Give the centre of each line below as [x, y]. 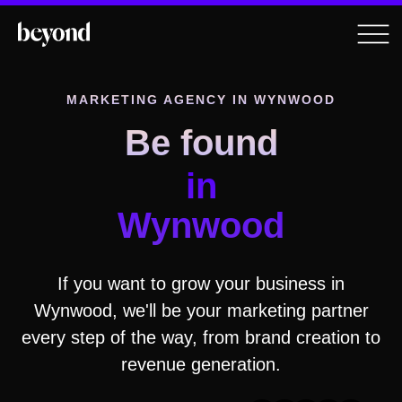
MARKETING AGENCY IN [160, 100]
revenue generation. [201, 365]
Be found [201, 143]
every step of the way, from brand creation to [201, 338]
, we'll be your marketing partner [240, 311]
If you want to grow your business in [201, 284]
